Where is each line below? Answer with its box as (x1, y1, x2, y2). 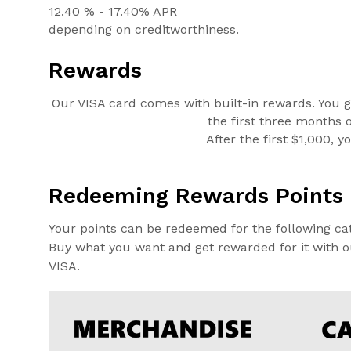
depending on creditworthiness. (49, 21, 239, 37)
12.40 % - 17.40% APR (49, 3, 177, 19)
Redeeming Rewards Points (49, 182, 343, 208)
